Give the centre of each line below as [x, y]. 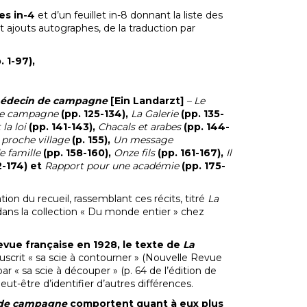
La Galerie [154, 114]
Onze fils [135, 153]
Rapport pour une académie [111, 166]
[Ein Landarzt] [148, 101]
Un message [143, 140]
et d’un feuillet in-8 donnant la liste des [128, 15]
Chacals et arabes [140, 127]
